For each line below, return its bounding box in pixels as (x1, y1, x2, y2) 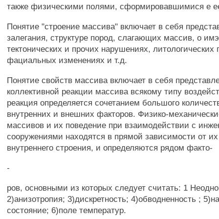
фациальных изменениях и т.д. (7, 55, 128, 65)
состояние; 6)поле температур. (7, 205, 127, 215)
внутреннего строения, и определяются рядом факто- (7, 143, 213, 153)
